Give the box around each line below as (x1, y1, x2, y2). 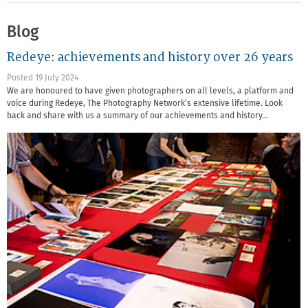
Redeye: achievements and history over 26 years (7, 49, 293, 65)
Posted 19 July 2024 (7, 74, 78, 83)
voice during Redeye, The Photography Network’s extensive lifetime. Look (7, 100, 283, 109)
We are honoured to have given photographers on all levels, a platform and (7, 87, 294, 96)
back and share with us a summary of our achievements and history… (7, 112, 268, 121)
